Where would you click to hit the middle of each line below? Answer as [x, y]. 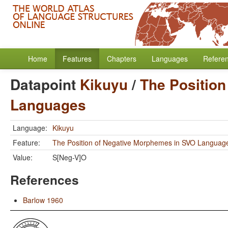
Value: [23, 157]
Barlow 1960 [43, 200]
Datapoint [45, 84]
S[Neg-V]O [69, 157]
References [45, 180]
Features [77, 59]
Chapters [122, 59]
